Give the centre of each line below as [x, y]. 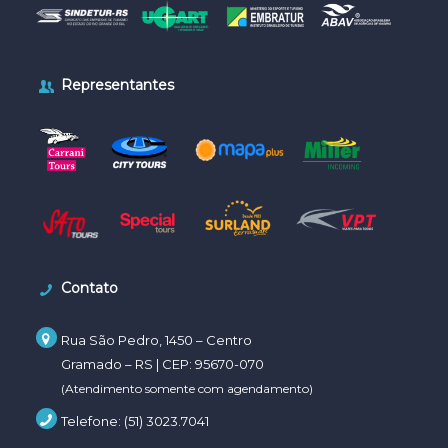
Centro [229, 339]
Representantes [118, 85]
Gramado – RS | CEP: [128, 363]
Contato [90, 287]
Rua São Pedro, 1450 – [134, 339]
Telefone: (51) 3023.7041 [135, 420]
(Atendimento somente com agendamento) [187, 388]
